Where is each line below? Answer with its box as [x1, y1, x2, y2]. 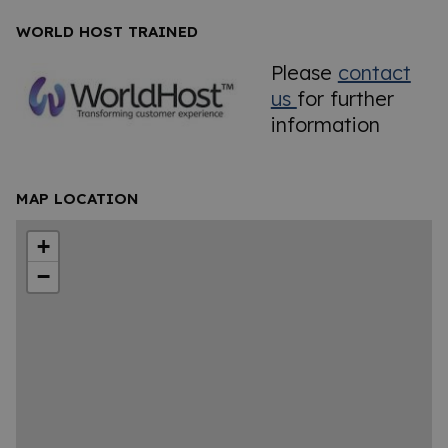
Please [270, 60, 338, 86]
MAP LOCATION [16, 188, 139, 208]
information [270, 112, 380, 138]
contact [337, 60, 411, 86]
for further [296, 86, 394, 112]
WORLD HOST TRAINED [16, 22, 198, 42]
